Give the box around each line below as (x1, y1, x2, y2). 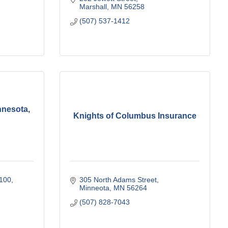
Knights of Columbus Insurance (73, 111, 196, 121)
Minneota (79, 183, 109, 192)
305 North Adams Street (79, 175, 157, 184)
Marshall (79, 2, 107, 11)
